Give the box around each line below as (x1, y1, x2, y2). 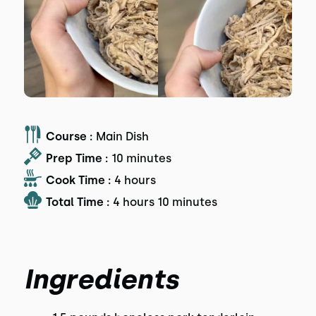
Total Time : (45, 195, 109, 209)
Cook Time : (45, 173, 111, 187)
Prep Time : (45, 151, 108, 165)
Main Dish (95, 129, 149, 143)
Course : (45, 129, 92, 143)
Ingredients (23, 263, 178, 296)
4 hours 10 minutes (112, 195, 217, 209)
